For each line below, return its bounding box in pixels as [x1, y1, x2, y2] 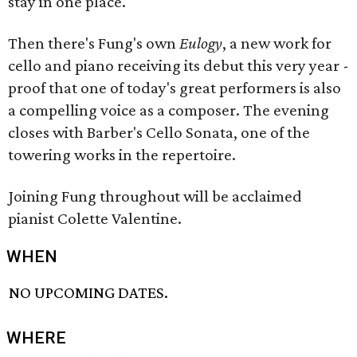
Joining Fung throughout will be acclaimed [8, 186, 302, 206]
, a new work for [222, 33, 331, 53]
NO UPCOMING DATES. [9, 283, 169, 303]
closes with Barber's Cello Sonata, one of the [8, 123, 310, 142]
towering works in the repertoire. [8, 145, 236, 164]
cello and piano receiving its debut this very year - [8, 56, 349, 75]
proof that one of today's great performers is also [8, 78, 341, 97]
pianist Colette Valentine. [8, 209, 182, 228]
